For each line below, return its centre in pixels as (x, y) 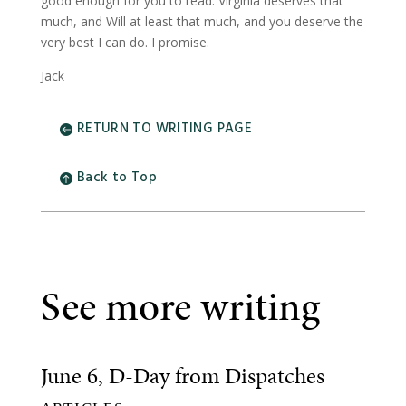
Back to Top (116, 177)
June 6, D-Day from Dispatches (182, 376)
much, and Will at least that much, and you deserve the (202, 21)
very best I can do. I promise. (125, 42)
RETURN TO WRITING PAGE (164, 128)
